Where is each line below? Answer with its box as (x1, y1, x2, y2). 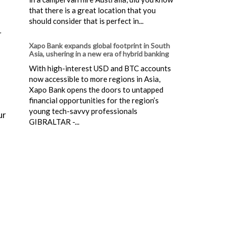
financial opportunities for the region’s (29, 95, 159, 105)
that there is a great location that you (29, 5, 156, 15)
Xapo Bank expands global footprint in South (29, 41, 170, 50)
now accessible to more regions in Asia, (29, 74, 160, 83)
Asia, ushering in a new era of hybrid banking (29, 49, 169, 58)
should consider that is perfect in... (29, 16, 144, 25)
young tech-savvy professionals (29, 106, 137, 116)
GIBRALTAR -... (29, 117, 79, 126)
